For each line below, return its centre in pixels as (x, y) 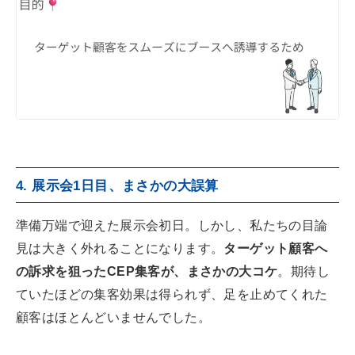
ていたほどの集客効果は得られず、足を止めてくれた (172, 295)
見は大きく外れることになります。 (120, 249)
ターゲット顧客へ (276, 249)
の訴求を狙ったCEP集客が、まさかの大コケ (147, 272)
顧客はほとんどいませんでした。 (113, 318)
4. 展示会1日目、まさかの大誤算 (117, 186)
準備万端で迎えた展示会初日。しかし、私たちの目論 (172, 226)
